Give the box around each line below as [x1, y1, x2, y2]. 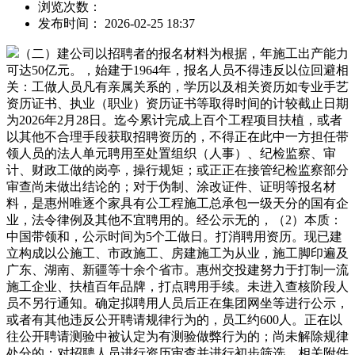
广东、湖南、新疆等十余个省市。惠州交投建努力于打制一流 [6, 262, 349, 277]
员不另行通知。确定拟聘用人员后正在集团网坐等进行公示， [6, 296, 349, 310]
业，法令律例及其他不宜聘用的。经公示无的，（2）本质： [6, 212, 342, 227]
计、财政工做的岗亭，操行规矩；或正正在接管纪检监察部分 [6, 162, 349, 177]
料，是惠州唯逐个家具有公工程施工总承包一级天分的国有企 [6, 196, 349, 210]
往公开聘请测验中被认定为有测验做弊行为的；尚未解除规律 [6, 329, 349, 343]
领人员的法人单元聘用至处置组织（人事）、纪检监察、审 [6, 146, 336, 160]
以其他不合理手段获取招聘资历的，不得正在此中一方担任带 [6, 129, 349, 143]
